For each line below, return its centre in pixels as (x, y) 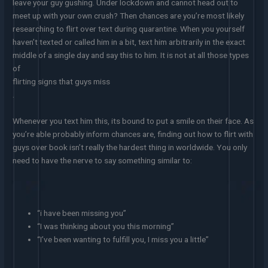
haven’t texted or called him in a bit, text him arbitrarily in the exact (129, 42)
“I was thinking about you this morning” (106, 226)
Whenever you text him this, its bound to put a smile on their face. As (133, 121)
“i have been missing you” (82, 213)
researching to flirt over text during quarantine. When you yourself (129, 29)
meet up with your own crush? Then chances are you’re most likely (129, 16)
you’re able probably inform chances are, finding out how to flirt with (133, 134)
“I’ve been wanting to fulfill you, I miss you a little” (123, 239)
